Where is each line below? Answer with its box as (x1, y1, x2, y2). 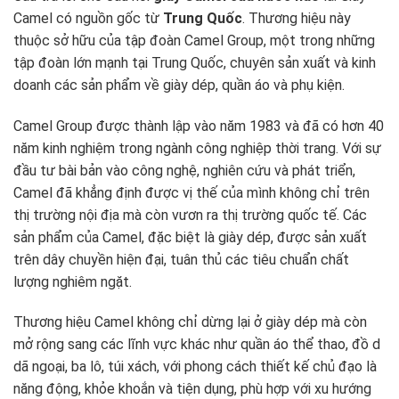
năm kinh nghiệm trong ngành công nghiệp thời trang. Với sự (13, 139, 381, 157)
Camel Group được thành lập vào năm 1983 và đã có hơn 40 (13, 117, 384, 134)
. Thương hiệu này (242, 9, 351, 27)
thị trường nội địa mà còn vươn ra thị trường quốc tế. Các (13, 206, 367, 224)
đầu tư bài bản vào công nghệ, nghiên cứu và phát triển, (13, 161, 355, 179)
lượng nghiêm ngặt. (13, 273, 132, 290)
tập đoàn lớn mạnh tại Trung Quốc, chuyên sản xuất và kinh (13, 53, 376, 71)
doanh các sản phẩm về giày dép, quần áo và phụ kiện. (13, 76, 345, 94)
